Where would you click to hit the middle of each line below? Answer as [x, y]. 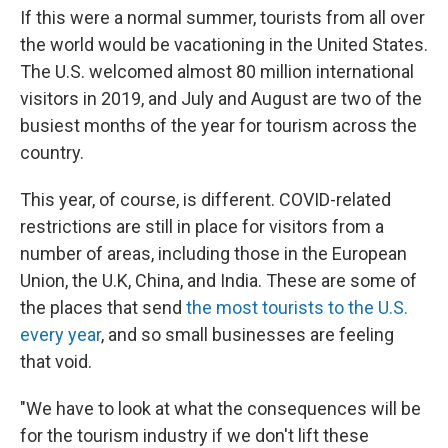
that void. [56, 361]
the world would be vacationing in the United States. [224, 44]
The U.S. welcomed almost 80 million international [217, 71]
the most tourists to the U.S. [295, 307]
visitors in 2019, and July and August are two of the [221, 98]
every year [60, 334]
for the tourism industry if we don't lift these [194, 435]
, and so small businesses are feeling [247, 334]
